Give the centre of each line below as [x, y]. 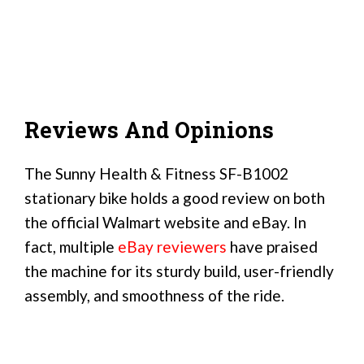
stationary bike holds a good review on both [175, 198]
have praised [272, 247]
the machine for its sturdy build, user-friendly [179, 271]
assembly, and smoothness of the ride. [154, 296]
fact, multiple [71, 247]
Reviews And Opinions [149, 129]
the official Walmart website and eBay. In [165, 223]
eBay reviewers [172, 247]
